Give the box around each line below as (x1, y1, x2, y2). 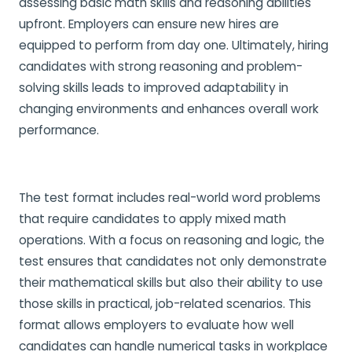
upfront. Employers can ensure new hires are (19, 16, 279, 32)
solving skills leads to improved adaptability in (19, 79, 288, 96)
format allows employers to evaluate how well (19, 317, 294, 333)
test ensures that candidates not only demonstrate (19, 253, 327, 269)
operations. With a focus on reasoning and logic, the (19, 232, 324, 248)
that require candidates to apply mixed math (19, 211, 286, 227)
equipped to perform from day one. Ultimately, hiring (19, 37, 328, 53)
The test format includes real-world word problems (19, 189, 321, 206)
